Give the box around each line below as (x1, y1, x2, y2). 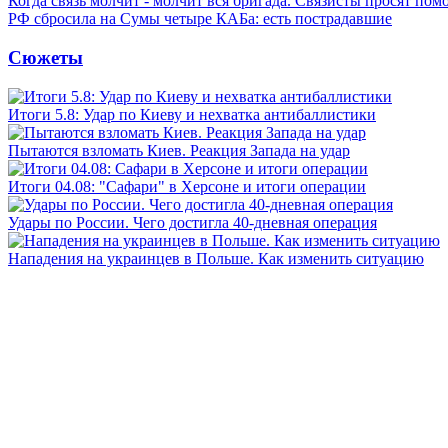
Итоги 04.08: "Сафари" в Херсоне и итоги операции (8, 177, 366, 195)
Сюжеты (8, 46, 83, 68)
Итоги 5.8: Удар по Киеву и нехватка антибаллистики (8, 105, 376, 123)
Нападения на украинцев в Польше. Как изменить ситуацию (8, 249, 424, 267)
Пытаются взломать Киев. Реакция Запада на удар (8, 141, 350, 159)
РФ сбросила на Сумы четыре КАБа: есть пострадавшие (8, 10, 392, 28)
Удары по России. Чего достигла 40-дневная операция (8, 213, 377, 231)
